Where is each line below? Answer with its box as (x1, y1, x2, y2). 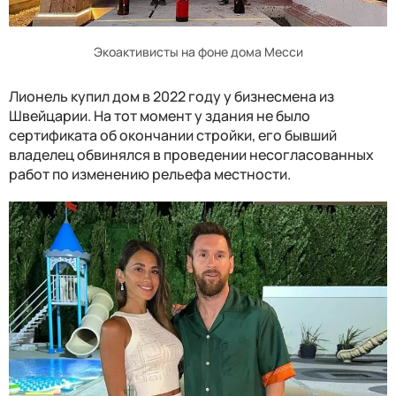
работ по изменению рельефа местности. (9, 164, 291, 184)
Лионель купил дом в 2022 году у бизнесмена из (9, 86, 334, 106)
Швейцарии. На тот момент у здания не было (9, 105, 310, 126)
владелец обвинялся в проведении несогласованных (9, 144, 374, 164)
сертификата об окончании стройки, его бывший (9, 125, 337, 145)
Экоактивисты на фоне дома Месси (93, 42, 303, 60)
